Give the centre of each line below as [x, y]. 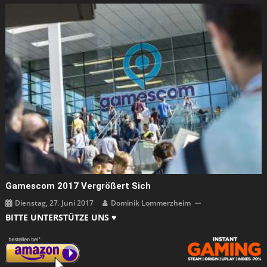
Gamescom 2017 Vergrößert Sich [78, 186]
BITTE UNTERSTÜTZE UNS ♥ [60, 218]
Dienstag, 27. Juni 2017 [55, 203]
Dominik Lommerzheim [151, 203]
